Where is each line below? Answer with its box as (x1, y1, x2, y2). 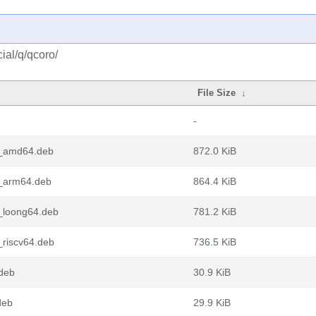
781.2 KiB (193, 206, 236, 217)
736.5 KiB (193, 236, 236, 248)
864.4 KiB (193, 176, 236, 187)
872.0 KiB (193, 145, 236, 157)
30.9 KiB (193, 267, 231, 278)
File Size (197, 87, 236, 98)
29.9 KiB (193, 297, 231, 308)
